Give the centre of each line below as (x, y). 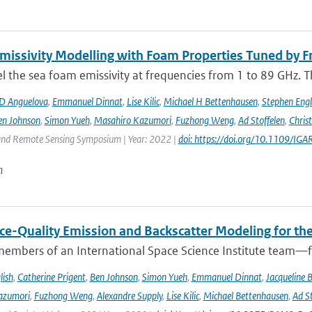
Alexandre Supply (129, 296)
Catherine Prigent (51, 277)
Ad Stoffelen (261, 120)
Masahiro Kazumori (132, 120)
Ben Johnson (114, 277)
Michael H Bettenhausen (210, 101)
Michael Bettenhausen (245, 296)
